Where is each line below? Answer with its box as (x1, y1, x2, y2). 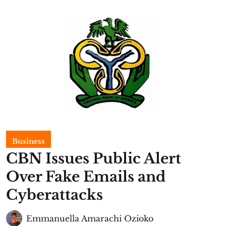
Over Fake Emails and (6, 167, 165, 186)
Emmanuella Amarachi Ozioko (26, 213, 153, 223)
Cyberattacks (6, 186, 103, 204)
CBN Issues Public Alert (6, 149, 181, 167)
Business (12, 136, 45, 146)
